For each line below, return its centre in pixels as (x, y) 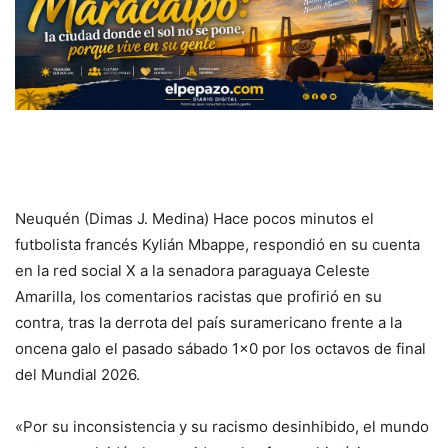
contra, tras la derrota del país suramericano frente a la (208, 322)
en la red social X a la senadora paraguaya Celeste (192, 270)
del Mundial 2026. (77, 374)
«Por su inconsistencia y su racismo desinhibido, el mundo (222, 426)
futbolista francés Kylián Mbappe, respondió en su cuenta (217, 244)
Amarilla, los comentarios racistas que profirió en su (198, 296)
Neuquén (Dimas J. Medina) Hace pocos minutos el (194, 218)
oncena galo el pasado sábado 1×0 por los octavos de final (220, 348)
